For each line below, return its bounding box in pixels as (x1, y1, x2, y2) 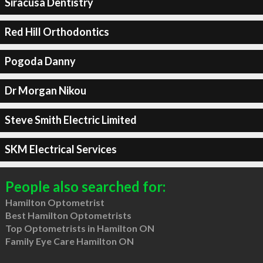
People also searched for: (5, 177, 166, 195)
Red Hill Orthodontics (4, 25, 109, 38)
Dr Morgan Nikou (4, 84, 86, 97)
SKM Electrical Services (4, 143, 117, 156)
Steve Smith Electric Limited (4, 113, 137, 126)
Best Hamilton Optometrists (5, 209, 131, 221)
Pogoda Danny (4, 55, 76, 68)
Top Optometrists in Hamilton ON (5, 222, 154, 234)
